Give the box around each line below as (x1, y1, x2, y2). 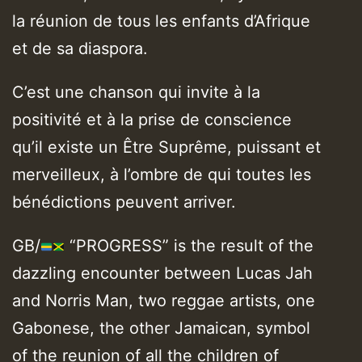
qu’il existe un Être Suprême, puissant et (12, 137, 321, 158)
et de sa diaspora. (12, 39, 148, 59)
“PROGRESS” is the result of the (64, 235, 314, 255)
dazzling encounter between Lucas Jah (12, 263, 313, 283)
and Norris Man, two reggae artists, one (12, 290, 315, 310)
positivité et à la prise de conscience (12, 110, 292, 130)
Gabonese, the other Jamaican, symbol (12, 318, 310, 338)
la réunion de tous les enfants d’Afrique (12, 11, 310, 32)
